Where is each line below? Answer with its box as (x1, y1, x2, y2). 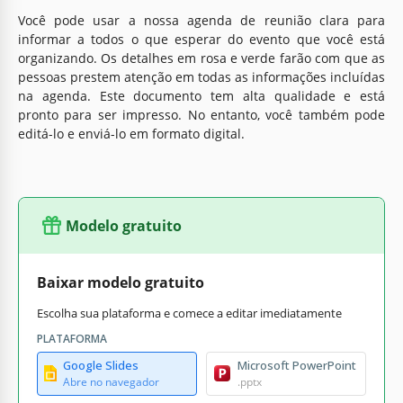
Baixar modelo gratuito (37, 272, 204, 292)
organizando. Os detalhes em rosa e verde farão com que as (18, 49, 385, 67)
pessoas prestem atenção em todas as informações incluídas (18, 67, 385, 85)
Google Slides (63, 356, 139, 373)
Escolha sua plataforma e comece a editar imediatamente (37, 304, 342, 321)
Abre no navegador (63, 373, 159, 390)
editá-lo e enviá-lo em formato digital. (18, 124, 245, 142)
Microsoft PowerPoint (237, 356, 356, 373)
